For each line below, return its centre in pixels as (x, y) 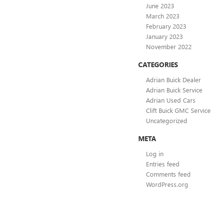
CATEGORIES (158, 65)
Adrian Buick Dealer (173, 80)
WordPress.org (167, 184)
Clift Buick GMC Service (178, 110)
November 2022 (169, 47)
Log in (155, 154)
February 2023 (166, 26)
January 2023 (164, 36)
